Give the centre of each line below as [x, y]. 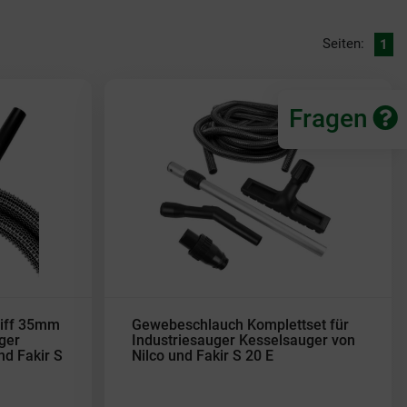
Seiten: [343, 44]
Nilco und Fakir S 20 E [203, 356]
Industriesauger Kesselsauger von [243, 340]
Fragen [328, 118]
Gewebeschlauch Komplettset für [240, 325]
